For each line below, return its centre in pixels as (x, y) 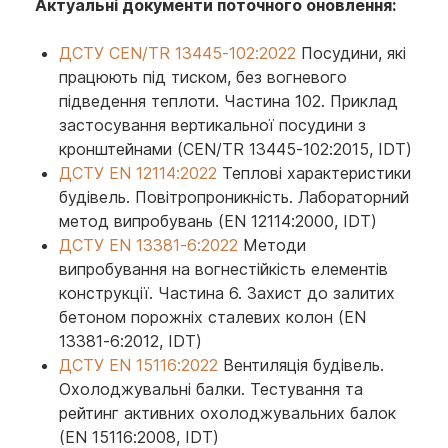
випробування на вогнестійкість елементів (223, 269)
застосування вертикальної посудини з (212, 125)
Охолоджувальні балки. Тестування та (211, 389)
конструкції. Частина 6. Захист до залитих (227, 293)
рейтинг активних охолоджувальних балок (227, 413)
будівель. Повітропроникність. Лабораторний (234, 197)
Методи (272, 245)
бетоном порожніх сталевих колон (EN (212, 317)
